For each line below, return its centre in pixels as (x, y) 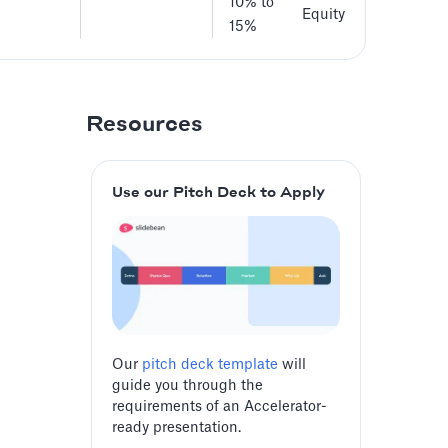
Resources (144, 125)
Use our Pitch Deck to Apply (218, 193)
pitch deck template (210, 365)
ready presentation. (176, 428)
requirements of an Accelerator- (219, 407)
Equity (321, 15)
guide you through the (187, 386)
